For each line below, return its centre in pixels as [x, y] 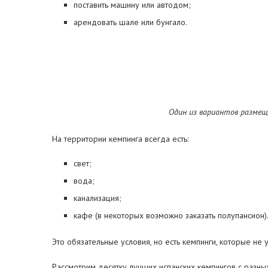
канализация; [98, 198]
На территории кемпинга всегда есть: [120, 139]
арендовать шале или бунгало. [130, 22]
